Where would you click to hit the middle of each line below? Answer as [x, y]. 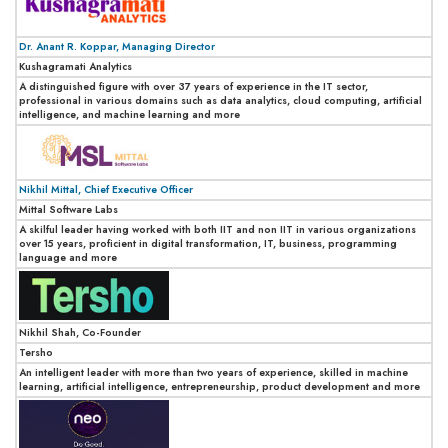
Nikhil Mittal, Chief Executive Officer [106, 189]
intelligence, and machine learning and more [129, 114]
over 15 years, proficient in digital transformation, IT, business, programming [208, 243]
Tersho [36, 352]
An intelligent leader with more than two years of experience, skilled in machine [213, 372]
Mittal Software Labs [68, 209]
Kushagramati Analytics [75, 66]
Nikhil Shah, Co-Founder [80, 332]
